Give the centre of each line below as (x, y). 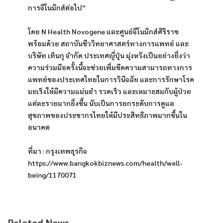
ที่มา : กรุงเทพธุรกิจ (57, 151)
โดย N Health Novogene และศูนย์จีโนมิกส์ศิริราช (103, 31)
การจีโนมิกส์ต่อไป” (57, 7)
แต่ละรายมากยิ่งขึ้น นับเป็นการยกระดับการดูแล (101, 103)
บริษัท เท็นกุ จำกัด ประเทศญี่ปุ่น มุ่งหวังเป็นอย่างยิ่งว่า (109, 55)
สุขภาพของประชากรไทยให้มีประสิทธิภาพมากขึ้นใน (108, 115)
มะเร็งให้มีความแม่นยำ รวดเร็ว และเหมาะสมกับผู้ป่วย (110, 91)
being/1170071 (52, 175)
